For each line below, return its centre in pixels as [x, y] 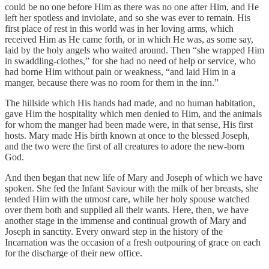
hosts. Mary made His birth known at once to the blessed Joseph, [127, 135]
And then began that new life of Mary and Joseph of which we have [134, 177]
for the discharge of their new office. [74, 253]
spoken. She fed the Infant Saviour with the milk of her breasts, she [131, 188]
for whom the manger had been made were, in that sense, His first [129, 124]
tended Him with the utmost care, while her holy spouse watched [127, 199]
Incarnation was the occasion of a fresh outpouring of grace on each [133, 242]
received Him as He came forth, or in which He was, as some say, [129, 39]
